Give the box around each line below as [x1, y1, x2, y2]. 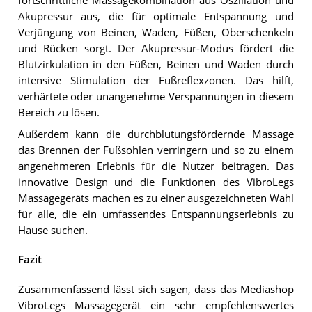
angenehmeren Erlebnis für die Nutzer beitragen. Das [17, 159, 294, 173]
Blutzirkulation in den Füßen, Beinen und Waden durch [17, 58, 294, 72]
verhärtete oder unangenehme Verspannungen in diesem [17, 90, 294, 104]
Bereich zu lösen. [17, 106, 100, 120]
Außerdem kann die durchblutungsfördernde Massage [17, 127, 294, 141]
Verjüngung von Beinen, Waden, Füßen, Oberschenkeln [17, 26, 294, 40]
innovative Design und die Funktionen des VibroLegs [17, 175, 294, 189]
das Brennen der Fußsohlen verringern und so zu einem [17, 143, 294, 157]
